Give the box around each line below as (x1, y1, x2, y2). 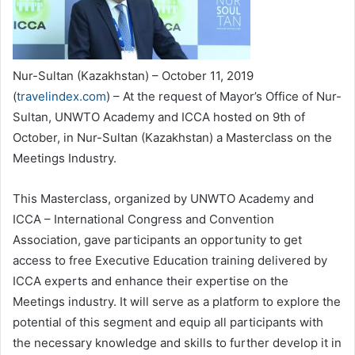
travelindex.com (17, 89, 106, 104)
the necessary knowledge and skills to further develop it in (13, 335, 342, 350)
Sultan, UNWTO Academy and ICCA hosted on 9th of (13, 109, 305, 124)
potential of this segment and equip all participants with (13, 315, 323, 330)
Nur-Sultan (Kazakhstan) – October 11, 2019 (13, 68, 254, 83)
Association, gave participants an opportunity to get (13, 232, 302, 247)
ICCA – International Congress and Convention (13, 212, 274, 227)
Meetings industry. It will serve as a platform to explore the (13, 294, 341, 309)
